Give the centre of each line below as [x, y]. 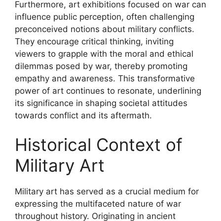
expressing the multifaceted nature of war [98, 204]
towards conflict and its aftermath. [83, 115]
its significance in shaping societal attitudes [101, 103]
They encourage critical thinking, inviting [94, 41]
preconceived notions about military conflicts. [105, 29]
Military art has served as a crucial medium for [107, 191]
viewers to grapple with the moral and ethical [104, 54]
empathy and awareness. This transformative [105, 78]
